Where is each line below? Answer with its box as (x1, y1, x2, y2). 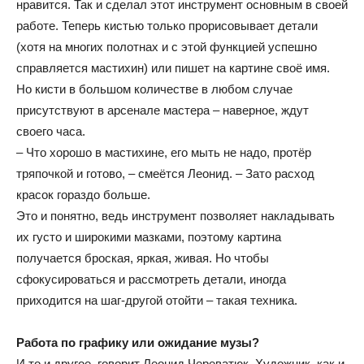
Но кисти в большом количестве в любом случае (16, 82, 292, 96)
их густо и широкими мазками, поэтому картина (16, 230, 281, 244)
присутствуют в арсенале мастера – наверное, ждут (16, 103, 309, 117)
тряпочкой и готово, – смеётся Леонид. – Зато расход (16, 167, 314, 180)
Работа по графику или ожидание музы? (16, 336, 259, 349)
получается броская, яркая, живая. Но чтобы (16, 251, 269, 265)
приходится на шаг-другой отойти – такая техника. (16, 293, 297, 307)
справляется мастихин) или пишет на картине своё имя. (16, 61, 330, 75)
